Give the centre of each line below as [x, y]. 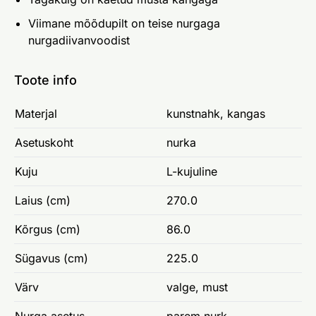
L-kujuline [192, 171]
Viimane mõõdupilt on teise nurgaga [124, 23]
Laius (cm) [43, 200]
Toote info [45, 80]
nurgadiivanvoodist [79, 40]
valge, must [197, 287]
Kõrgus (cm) [48, 229]
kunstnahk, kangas [216, 113]
